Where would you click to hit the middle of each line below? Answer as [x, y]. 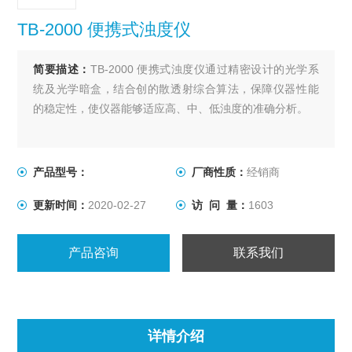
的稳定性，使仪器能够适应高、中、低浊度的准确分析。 [171, 108]
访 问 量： [220, 205]
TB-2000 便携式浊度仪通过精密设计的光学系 [204, 69]
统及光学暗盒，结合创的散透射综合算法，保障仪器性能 [176, 89]
